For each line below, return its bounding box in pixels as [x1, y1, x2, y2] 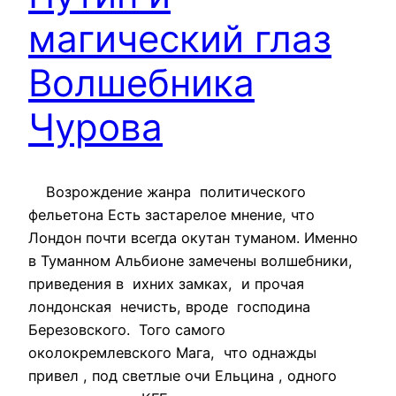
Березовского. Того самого [28, 320, 225, 339]
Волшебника [28, 60, 255, 106]
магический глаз [28, 16, 331, 62]
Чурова [28, 104, 163, 150]
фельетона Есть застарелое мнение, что [28, 205, 315, 224]
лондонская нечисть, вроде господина [28, 297, 310, 316]
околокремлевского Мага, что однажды [28, 343, 316, 362]
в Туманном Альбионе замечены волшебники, [28, 251, 353, 270]
